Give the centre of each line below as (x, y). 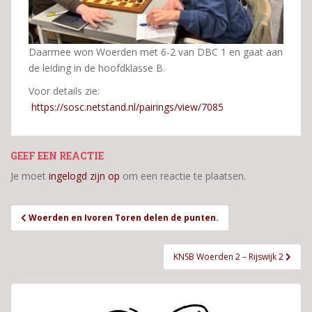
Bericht (41, 213)
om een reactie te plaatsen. (183, 176)
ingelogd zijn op (84, 176)
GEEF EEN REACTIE (57, 156)
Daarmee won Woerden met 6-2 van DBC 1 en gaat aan (156, 52)
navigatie (50, 231)
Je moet (30, 176)
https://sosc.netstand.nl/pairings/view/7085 (127, 107)
